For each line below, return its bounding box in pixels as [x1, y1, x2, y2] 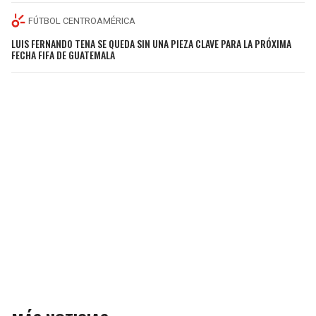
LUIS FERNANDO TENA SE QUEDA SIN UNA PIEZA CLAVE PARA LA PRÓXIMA [11, 35, 291, 51]
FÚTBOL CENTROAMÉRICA [28, 15, 135, 26]
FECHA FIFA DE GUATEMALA [11, 47, 115, 62]
